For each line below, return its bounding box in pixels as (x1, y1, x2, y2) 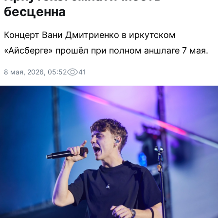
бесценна (4, 4, 66, 19)
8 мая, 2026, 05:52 (4, 68, 67, 76)
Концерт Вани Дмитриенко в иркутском (4, 30, 176, 40)
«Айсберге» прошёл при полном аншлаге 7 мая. (4, 45, 208, 55)
